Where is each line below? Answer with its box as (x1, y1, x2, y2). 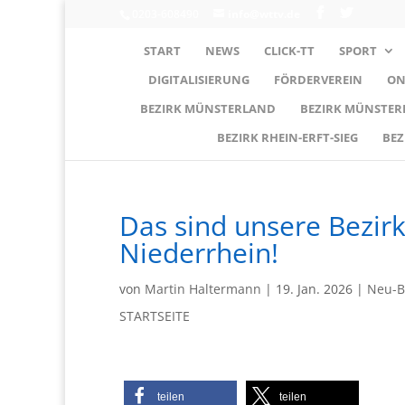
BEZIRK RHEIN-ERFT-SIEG (216, 128, 358, 146)
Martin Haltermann (145, 279, 261, 297)
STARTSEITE (119, 306, 190, 325)
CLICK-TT (263, 42, 315, 59)
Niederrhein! (119, 233, 278, 271)
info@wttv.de (228, 6, 300, 22)
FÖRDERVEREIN (273, 71, 363, 88)
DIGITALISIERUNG (147, 71, 250, 88)
